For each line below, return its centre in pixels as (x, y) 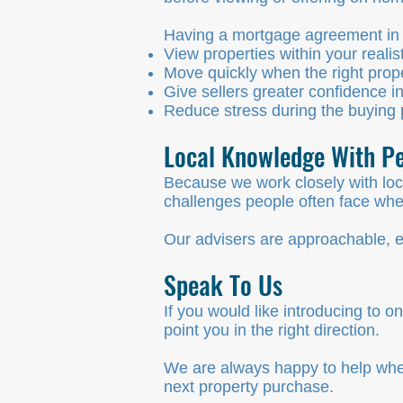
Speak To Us (223, 285)
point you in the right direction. (272, 330)
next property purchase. (249, 387)
